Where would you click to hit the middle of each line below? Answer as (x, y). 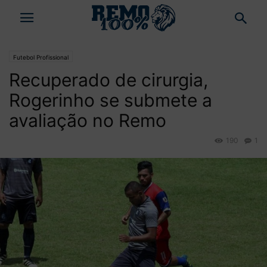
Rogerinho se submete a (111, 100)
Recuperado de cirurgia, (108, 80)
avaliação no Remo (88, 120)
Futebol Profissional (41, 57)
